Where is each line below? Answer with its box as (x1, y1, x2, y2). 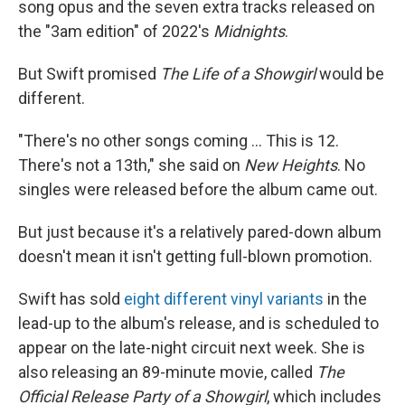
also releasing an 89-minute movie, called (18, 363, 316, 381)
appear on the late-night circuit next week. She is (18, 338, 365, 357)
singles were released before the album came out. (18, 180, 378, 199)
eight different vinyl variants (124, 289, 324, 308)
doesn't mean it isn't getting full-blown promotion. (18, 247, 372, 266)
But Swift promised (18, 64, 160, 83)
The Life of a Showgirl (160, 64, 319, 83)
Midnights (213, 22, 285, 41)
